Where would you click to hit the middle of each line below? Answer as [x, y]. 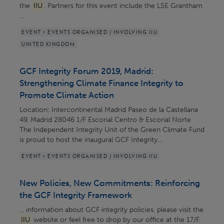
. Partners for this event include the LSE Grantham [123, 5]
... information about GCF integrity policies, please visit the [111, 209]
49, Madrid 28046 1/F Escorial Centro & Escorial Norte [105, 119]
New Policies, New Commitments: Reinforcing [110, 183]
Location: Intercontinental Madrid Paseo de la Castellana [109, 109]
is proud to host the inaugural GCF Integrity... [91, 139]
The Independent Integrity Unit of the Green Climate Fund [112, 129]
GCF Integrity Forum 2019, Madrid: [86, 71]
